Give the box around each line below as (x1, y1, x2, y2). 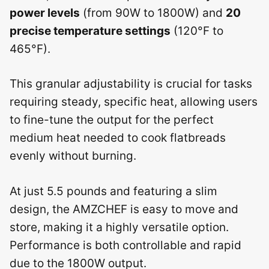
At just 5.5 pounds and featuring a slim (10, 184, 217, 198)
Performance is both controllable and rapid (10, 238, 241, 252)
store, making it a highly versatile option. (10, 220, 229, 234)
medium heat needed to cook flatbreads (10, 131, 226, 145)
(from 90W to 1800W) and (80, 5, 226, 20)
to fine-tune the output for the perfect (10, 113, 214, 127)
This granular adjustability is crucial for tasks (10, 77, 252, 91)
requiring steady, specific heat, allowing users (10, 95, 258, 109)
